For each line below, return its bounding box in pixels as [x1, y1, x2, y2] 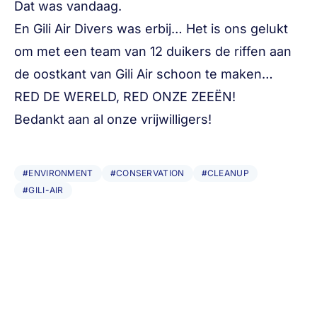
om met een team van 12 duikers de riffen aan [14, 44, 292, 59]
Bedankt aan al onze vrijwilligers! [14, 112, 212, 127]
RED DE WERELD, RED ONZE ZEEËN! [14, 89, 236, 104]
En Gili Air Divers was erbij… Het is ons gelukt [14, 21, 288, 36]
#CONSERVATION [110, 168, 185, 178]
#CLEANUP [201, 168, 249, 178]
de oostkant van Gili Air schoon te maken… [14, 67, 273, 81]
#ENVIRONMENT [23, 168, 93, 178]
